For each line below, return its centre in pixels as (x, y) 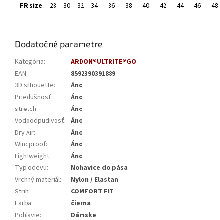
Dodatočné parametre (59, 44)
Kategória (29, 62)
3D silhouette (34, 86)
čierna (81, 204)
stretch (26, 109)
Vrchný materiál (37, 180)
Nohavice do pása (99, 168)
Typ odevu (31, 168)
